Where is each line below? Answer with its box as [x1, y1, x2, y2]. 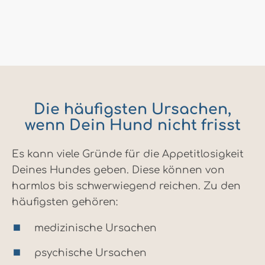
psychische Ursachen [34, 247, 147, 258]
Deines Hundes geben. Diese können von [12, 164, 225, 176]
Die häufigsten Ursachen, [34, 101, 231, 118]
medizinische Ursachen [34, 222, 157, 234]
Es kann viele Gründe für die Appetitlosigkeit [12, 148, 244, 160]
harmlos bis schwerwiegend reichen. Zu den [12, 180, 241, 192]
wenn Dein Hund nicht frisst [24, 117, 241, 134]
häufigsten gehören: [12, 196, 118, 208]
